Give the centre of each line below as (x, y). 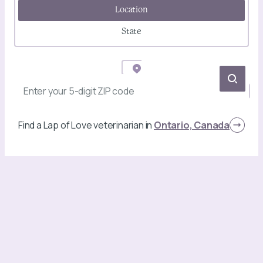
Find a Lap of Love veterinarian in (85, 125)
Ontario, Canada (192, 125)
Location (131, 10)
